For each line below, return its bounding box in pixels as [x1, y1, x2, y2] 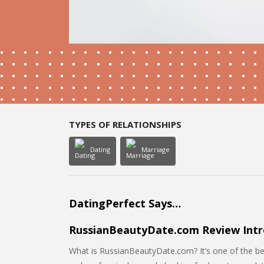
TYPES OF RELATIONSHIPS [69, 118, 181, 130]
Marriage [141, 145, 170, 154]
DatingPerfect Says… [69, 196, 181, 210]
